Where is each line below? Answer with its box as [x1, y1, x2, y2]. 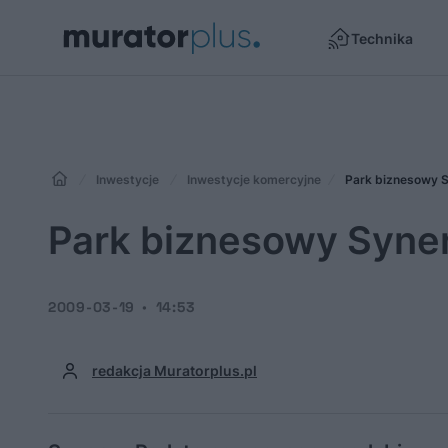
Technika [351, 29, 413, 47]
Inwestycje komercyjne [187, 172, 321, 187]
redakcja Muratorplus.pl [92, 362, 257, 379]
